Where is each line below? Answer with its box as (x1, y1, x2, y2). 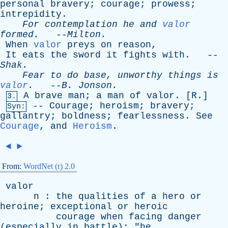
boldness (62, 111, 106, 121)
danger (168, 212, 202, 222)
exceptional (50, 202, 112, 212)
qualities (78, 191, 129, 202)
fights (123, 50, 157, 60)
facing (129, 212, 162, 222)
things (168, 70, 202, 80)
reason (118, 40, 151, 50)
